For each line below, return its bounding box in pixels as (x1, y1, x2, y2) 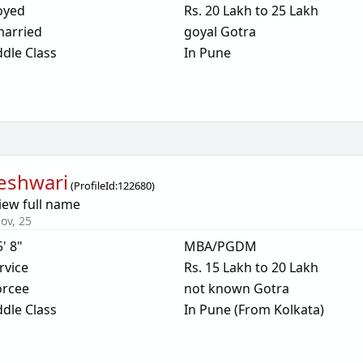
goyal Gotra (183, 23, 256, 41)
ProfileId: (74, 178, 118, 193)
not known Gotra (183, 280, 289, 297)
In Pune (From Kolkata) (183, 301, 324, 318)
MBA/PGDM (183, 237, 257, 255)
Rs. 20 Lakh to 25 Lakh (183, 2, 318, 19)
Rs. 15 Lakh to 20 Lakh (183, 258, 318, 276)
